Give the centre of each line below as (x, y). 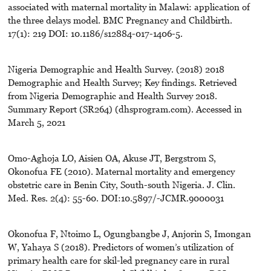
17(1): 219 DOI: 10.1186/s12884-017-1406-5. (95, 33)
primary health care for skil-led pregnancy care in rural (118, 260)
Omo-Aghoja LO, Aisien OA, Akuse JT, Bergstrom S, (112, 158)
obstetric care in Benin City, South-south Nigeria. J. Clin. (121, 184)
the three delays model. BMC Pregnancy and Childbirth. (120, 20)
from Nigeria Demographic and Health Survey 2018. (112, 95)
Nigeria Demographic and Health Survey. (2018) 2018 (116, 69)
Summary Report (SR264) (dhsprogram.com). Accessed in (125, 109)
